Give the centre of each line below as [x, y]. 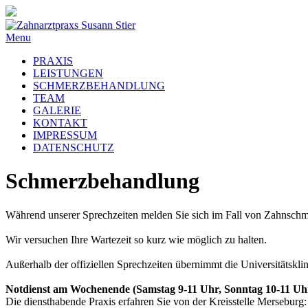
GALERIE [57, 110]
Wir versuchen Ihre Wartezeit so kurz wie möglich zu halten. [136, 239]
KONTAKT [60, 123]
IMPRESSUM [65, 135]
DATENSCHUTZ [74, 147]
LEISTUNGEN [68, 73]
